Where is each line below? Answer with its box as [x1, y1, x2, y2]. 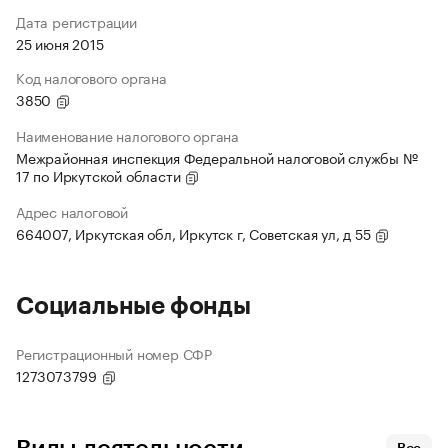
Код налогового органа [16, 66, 167, 89]
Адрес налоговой [16, 200, 128, 223]
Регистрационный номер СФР [16, 342, 212, 365]
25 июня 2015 [16, 32, 104, 55]
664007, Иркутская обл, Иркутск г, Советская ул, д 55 [16, 222, 375, 245]
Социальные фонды [16, 294, 251, 319]
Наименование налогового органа [16, 124, 239, 147]
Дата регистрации [16, 10, 137, 33]
